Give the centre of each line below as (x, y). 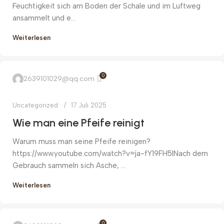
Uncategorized (35, 105)
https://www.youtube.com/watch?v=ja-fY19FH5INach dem (110, 154)
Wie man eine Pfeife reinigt (78, 123)
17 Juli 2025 (89, 105)
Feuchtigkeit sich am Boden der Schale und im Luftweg (106, 6)
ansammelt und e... (44, 18)
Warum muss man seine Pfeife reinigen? (81, 142)
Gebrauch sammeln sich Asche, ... (69, 166)
